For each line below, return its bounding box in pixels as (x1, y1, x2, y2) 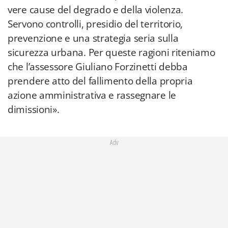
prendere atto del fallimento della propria (8, 74, 193, 88)
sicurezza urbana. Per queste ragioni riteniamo (8, 46, 215, 59)
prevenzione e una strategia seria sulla (8, 32, 179, 45)
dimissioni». (8, 103, 60, 116)
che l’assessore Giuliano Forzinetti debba (8, 60, 188, 73)
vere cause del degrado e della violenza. (8, 3, 184, 16)
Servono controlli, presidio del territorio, (8, 17, 183, 31)
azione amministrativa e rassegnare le (8, 89, 176, 102)
